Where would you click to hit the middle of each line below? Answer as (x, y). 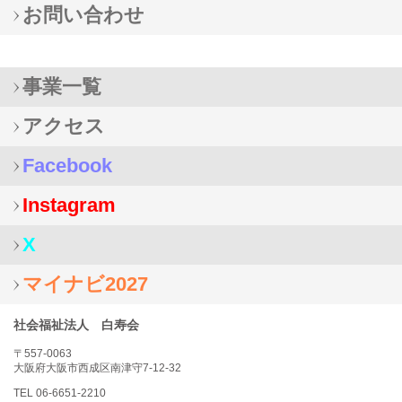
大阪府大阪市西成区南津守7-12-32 (97, 368)
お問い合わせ (83, 15)
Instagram (69, 205)
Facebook (67, 166)
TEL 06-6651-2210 (60, 393)
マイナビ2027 (85, 284)
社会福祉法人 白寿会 (76, 325)
